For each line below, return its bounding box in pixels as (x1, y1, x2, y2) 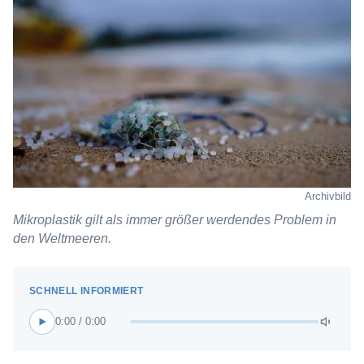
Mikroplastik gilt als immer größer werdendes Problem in (13, 213, 336, 227)
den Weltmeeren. (13, 232, 111, 245)
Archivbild (305, 190, 351, 202)
